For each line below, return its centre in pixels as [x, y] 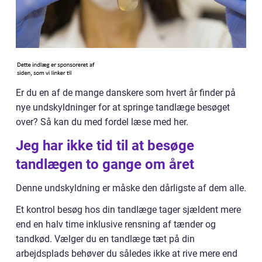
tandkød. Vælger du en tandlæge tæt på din [105, 239]
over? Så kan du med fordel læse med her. [102, 122]
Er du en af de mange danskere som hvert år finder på [126, 93]
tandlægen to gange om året [105, 164]
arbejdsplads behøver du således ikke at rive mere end [127, 254]
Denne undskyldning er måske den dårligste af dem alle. [131, 188]
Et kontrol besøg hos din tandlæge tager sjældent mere [128, 210]
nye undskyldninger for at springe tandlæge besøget [123, 107]
